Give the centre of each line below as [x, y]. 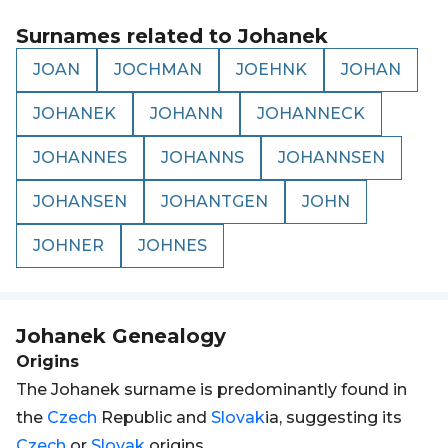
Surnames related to [127, 36]
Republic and [154, 417]
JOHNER [68, 245]
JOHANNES [80, 157]
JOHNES [172, 245]
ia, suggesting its [333, 417]
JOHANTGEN [214, 201]
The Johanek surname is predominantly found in [211, 389]
